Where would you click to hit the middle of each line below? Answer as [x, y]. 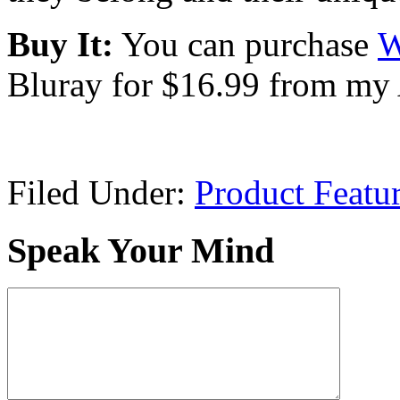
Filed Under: [101, 192]
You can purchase [246, 44]
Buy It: [60, 44]
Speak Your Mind [141, 250]
